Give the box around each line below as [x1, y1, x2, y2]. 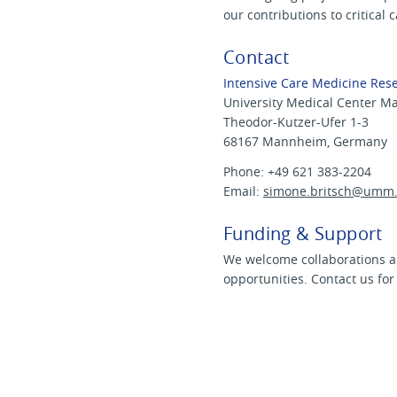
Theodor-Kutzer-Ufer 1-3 [223, 113, 369, 130]
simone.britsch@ [263, 183, 363, 200]
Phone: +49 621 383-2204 [223, 163, 371, 181]
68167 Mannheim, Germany [223, 132, 387, 150]
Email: [223, 183, 263, 200]
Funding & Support [223, 222, 383, 246]
